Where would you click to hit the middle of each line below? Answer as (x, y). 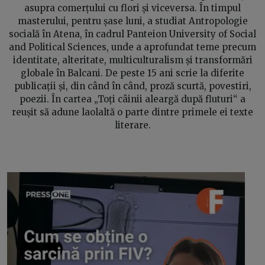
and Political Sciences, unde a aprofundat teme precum (132, 47)
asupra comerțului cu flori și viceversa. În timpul (132, 8)
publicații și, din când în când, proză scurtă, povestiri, (132, 86)
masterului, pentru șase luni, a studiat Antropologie (132, 21)
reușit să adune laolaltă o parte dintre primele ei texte (132, 112)
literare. (132, 125)
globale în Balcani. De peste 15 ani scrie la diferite (132, 73)
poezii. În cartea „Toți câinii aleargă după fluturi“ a (132, 99)
